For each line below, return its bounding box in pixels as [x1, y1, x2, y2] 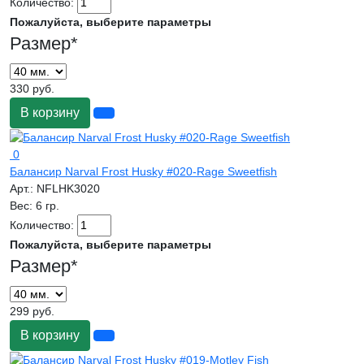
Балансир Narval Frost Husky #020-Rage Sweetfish [10, 165, 277, 179]
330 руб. [10, 82, 54, 96]
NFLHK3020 [37, 182, 100, 196]
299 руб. [10, 305, 54, 318]
